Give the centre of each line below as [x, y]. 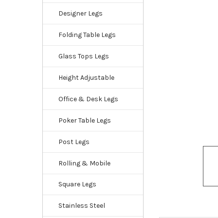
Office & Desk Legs [88, 99]
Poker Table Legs [84, 120]
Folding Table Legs [87, 35]
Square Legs [77, 184]
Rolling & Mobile [84, 163]
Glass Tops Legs [83, 56]
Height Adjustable [86, 77]
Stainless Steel [82, 206]
